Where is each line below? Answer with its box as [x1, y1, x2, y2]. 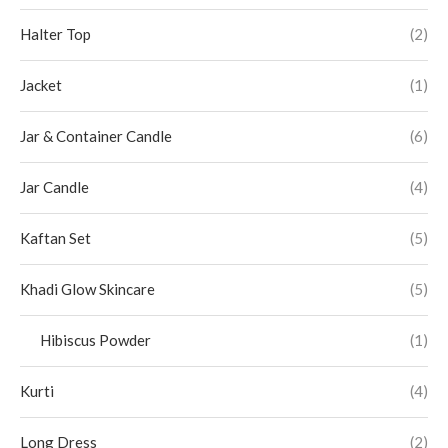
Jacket [20, 76, 62, 94]
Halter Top [20, 25, 91, 43]
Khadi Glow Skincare [20, 280, 155, 298]
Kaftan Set [20, 229, 91, 247]
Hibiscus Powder [40, 331, 151, 349]
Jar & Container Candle [20, 127, 172, 145]
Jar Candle [20, 178, 89, 196]
